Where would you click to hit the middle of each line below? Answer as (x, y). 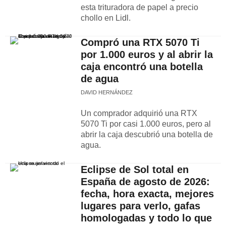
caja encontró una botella (142, 67)
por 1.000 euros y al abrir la (147, 54)
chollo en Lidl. (106, 18)
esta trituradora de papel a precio (139, 7)
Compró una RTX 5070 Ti (140, 42)
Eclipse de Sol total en (135, 169)
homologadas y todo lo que (146, 218)
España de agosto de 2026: (145, 182)
